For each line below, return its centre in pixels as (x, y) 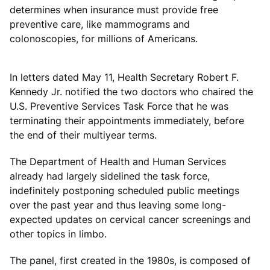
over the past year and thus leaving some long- (118, 205)
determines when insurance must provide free (114, 9)
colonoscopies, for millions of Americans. (104, 38)
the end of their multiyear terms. (83, 135)
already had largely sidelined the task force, (110, 176)
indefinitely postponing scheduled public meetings (124, 190)
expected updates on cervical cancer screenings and (130, 219)
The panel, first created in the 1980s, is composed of (130, 260)
